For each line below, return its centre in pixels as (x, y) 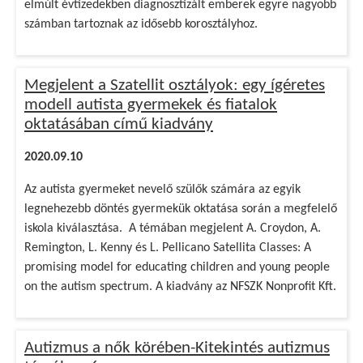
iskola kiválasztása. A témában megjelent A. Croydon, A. (173, 228)
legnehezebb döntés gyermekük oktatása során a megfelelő (181, 209)
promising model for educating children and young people (177, 267)
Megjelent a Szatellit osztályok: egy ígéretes (175, 85)
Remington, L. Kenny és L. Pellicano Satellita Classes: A (168, 248)
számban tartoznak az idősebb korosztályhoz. (141, 24)
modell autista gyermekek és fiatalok (151, 105)
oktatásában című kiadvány (119, 124)
